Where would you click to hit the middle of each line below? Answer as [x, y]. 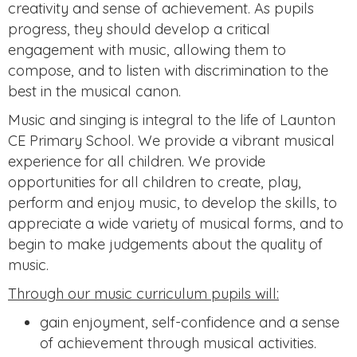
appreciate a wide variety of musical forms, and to [176, 224]
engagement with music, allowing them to [147, 50]
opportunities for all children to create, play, [155, 182]
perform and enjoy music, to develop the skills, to [173, 203]
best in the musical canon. [94, 91]
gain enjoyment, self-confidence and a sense [190, 322]
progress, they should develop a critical [139, 29]
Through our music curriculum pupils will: [143, 294]
